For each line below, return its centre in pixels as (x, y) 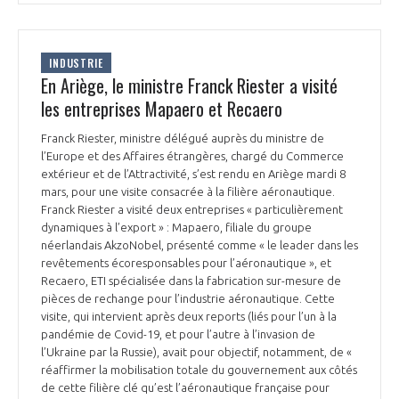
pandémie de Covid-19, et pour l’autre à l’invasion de (178, 334)
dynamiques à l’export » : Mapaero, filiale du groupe (176, 227)
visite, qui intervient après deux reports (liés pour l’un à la (189, 316)
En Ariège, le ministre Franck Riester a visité (189, 85)
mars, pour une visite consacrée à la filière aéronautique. (188, 191)
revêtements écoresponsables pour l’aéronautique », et (186, 262)
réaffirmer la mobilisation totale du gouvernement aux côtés (199, 369)
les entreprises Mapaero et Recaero (162, 108)
